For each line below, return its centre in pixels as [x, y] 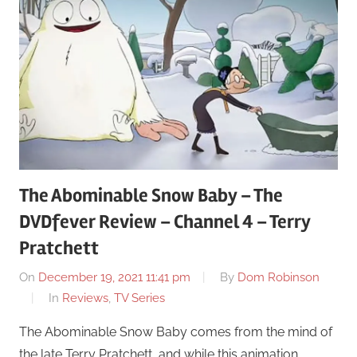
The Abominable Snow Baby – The [151, 195]
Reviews [85, 298]
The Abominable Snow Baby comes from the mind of [176, 332]
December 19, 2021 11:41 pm [114, 278]
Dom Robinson [279, 278]
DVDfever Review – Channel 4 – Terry [165, 222]
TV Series [139, 298]
